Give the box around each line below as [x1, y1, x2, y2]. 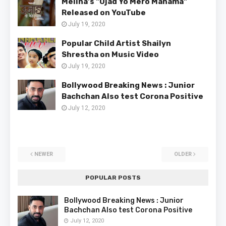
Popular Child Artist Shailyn [62, 39, 171, 48]
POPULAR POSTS [85, 174, 141, 182]
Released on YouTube [62, 8, 146, 18]
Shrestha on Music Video [62, 50, 159, 60]
